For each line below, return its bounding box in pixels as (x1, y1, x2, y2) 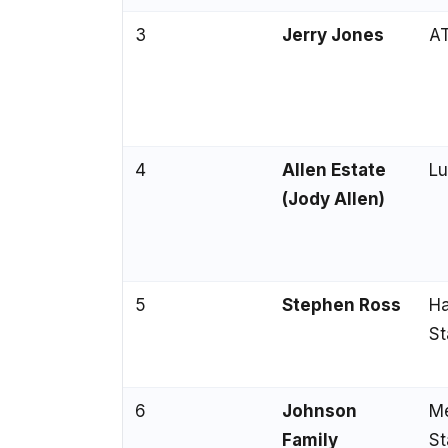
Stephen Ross (282, 294, 401, 315)
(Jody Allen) (282, 188, 385, 209)
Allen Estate (282, 159, 386, 180)
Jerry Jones (282, 24, 384, 45)
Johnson (282, 400, 357, 421)
